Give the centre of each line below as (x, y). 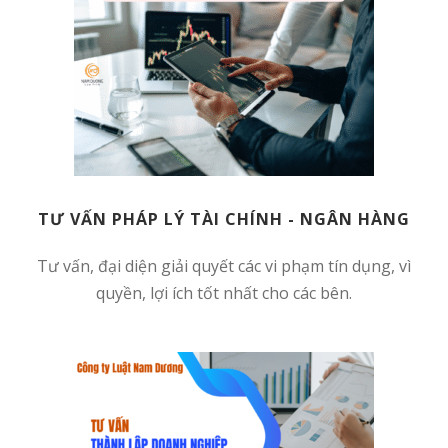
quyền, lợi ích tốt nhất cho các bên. (224, 293)
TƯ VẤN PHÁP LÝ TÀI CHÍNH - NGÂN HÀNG (224, 219)
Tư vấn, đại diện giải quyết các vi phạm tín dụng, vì (224, 266)
